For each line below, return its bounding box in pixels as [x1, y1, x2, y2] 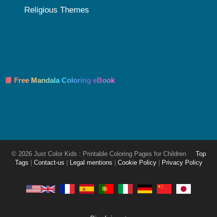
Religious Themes [24, 5, 89, 15]
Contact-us [33, 159, 64, 167]
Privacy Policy [161, 159, 202, 167]
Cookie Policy [117, 159, 156, 167]
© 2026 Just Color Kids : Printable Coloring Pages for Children [11, 151, 188, 158]
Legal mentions [69, 159, 112, 167]
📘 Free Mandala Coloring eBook [5, 76, 115, 85]
